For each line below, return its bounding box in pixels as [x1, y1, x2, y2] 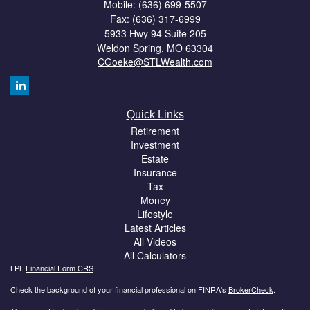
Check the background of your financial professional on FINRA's [10, 283, 228, 295]
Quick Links [126, 108, 184, 120]
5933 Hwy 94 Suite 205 [104, 26, 206, 40]
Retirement [131, 123, 179, 138]
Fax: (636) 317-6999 [109, 11, 201, 26]
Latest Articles [124, 220, 186, 235]
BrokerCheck [228, 283, 273, 295]
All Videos [134, 234, 176, 248]
